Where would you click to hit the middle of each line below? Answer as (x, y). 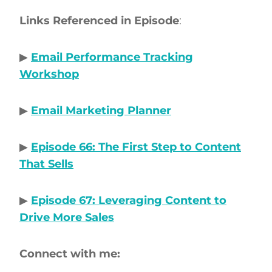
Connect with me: (71, 253)
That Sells (46, 164)
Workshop (49, 74)
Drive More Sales (67, 217)
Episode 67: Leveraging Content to (129, 200)
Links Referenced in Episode (99, 20)
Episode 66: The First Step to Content (136, 147)
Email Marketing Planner (101, 110)
